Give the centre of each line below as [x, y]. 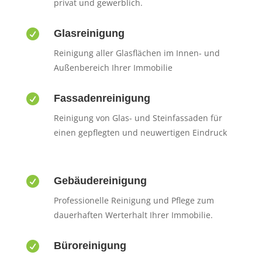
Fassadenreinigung [102, 98]
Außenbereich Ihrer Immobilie [113, 67]
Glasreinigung [89, 33]
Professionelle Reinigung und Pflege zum [134, 200]
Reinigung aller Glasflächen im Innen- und [137, 53]
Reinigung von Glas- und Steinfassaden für [138, 118]
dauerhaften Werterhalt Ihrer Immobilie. [133, 215]
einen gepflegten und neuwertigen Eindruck [140, 132]
